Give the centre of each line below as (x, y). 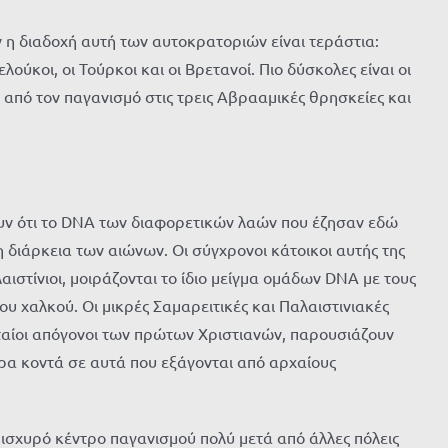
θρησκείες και (360, 96)
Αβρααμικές (261, 96)
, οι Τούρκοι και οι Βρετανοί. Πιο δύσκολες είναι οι (232, 68)
